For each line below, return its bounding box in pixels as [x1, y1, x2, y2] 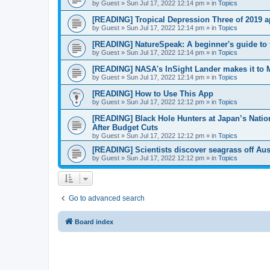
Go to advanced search [69, 194, 145, 202]
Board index [75, 218, 113, 225]
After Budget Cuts [92, 123, 158, 132]
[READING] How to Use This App [92, 89, 213, 98]
